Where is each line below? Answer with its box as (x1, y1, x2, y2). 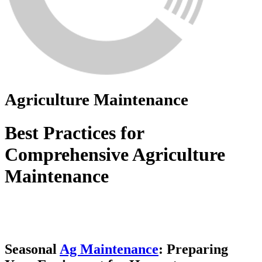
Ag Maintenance (60, 242, 158, 257)
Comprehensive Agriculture (5, 143, 225, 165)
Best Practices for (5, 122, 144, 143)
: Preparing (158, 242, 228, 257)
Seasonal (5, 242, 60, 257)
